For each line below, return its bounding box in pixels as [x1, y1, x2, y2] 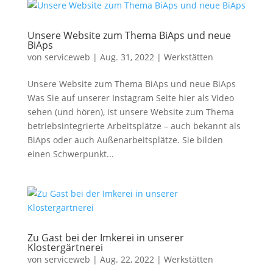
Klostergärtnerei [27, 241, 103, 254]
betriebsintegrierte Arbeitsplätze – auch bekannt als [27, 120, 241, 132]
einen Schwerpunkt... [27, 148, 114, 160]
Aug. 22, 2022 [99, 253, 154, 265]
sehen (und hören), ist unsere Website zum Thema [27, 106, 234, 118]
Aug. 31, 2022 [99, 51, 154, 63]
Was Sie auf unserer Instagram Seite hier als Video [27, 92, 234, 104]
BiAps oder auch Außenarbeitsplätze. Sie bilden [27, 134, 223, 146]
